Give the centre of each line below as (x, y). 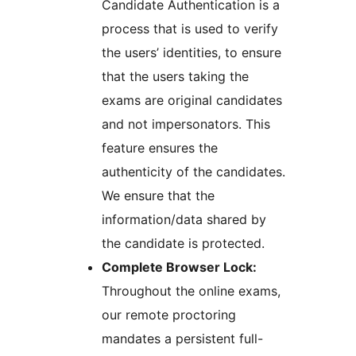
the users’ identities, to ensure (192, 53)
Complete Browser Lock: (179, 267)
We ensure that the (158, 196)
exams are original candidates (192, 101)
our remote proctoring (169, 315)
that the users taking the (175, 77)
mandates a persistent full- (182, 339)
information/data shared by (184, 220)
